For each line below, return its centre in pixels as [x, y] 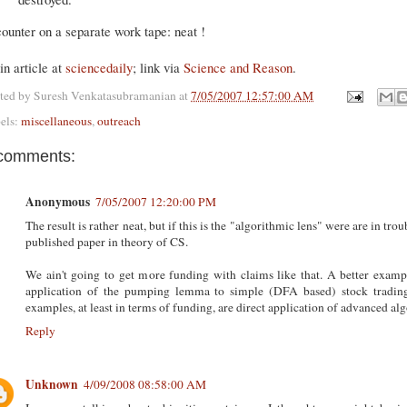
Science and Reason [238, 67]
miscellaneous [56, 121]
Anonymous [58, 201]
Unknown [52, 384]
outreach [119, 121]
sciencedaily [99, 67]
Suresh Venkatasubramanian [105, 95]
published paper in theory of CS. [107, 241]
